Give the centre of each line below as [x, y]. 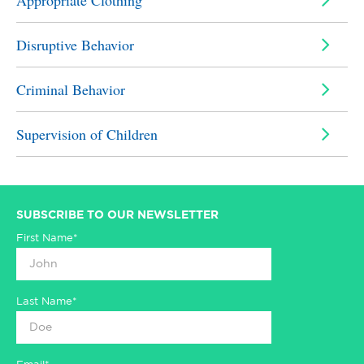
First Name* [47, 238]
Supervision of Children [87, 134]
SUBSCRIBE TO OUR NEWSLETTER [117, 215]
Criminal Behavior [71, 89]
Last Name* [47, 302]
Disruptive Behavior [75, 45]
